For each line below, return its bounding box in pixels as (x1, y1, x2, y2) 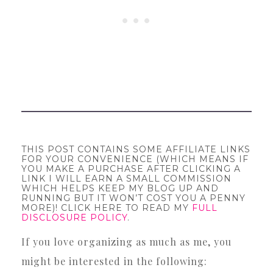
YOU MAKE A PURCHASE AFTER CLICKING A (21, 163, 241, 174)
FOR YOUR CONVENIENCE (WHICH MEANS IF (21, 153, 249, 165)
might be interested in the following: (21, 254, 207, 268)
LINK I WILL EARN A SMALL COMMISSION (21, 172, 232, 184)
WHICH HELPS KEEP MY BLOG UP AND (21, 182, 219, 194)
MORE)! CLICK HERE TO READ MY (21, 202, 192, 213)
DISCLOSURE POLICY (21, 211, 127, 223)
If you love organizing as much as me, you (21, 235, 232, 248)
